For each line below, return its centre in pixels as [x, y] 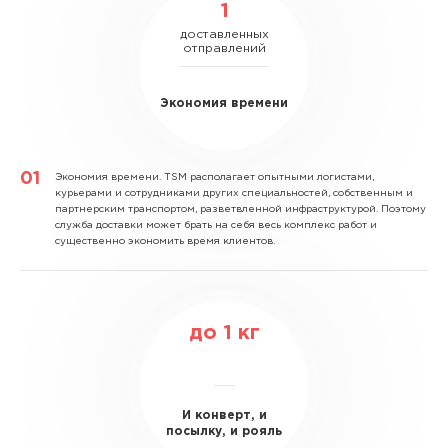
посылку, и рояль [224, 431]
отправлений [224, 48]
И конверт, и [224, 415]
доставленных [224, 34]
